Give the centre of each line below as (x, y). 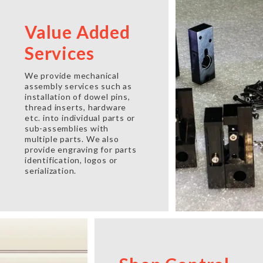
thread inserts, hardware (76, 107)
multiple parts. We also (72, 139)
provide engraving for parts (81, 149)
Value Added (77, 32)
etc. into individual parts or (80, 118)
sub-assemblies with (67, 128)
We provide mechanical (72, 75)
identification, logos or (71, 160)
